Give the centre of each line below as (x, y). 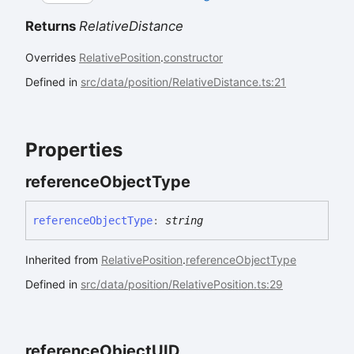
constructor (193, 58)
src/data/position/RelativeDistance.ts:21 (183, 82)
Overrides (52, 58)
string (184, 220)
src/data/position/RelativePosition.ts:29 (182, 284)
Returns (52, 26)
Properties (74, 150)
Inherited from (63, 259)
